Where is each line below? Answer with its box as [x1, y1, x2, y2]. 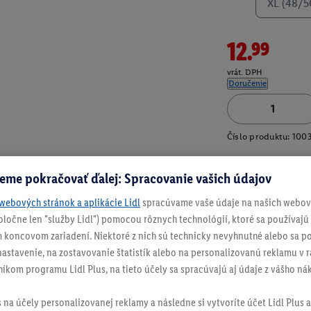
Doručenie [228, 78, 267, 89]
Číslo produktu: [226, 131, 290, 142]
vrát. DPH [226, 67, 262, 78]
